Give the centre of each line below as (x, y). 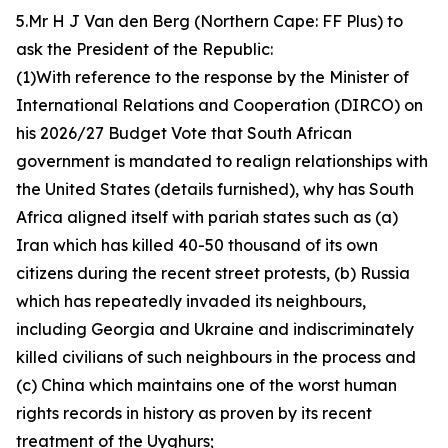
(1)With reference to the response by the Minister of (212, 77)
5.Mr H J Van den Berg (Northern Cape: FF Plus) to (209, 21)
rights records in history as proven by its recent (194, 413)
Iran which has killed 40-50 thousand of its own (197, 245)
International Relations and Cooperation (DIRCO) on (219, 105)
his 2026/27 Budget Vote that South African (184, 133)
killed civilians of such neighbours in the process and (216, 357)
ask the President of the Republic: (144, 49)
